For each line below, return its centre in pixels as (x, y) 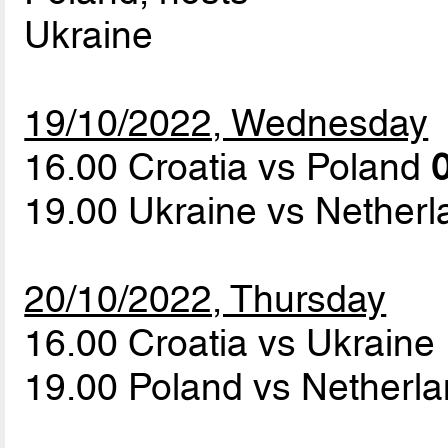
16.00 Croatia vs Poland (228, 167)
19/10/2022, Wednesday (226, 123)
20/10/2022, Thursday (205, 299)
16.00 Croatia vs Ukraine (235, 343)
